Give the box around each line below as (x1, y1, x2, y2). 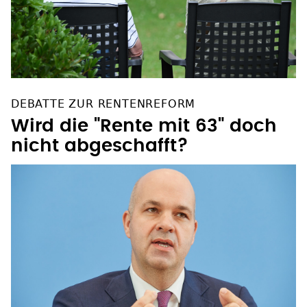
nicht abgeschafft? (11, 137, 188, 156)
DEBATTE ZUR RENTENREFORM (11, 97, 196, 111)
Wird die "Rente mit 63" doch (11, 117, 277, 136)
